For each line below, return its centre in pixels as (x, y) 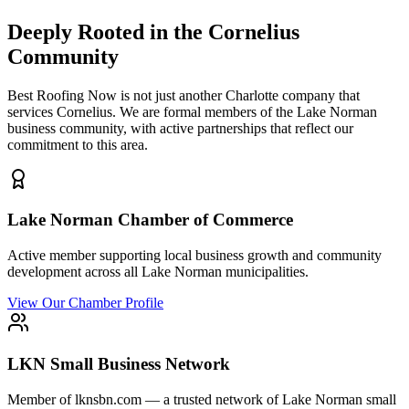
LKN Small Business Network (119, 363)
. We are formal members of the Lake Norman (245, 111)
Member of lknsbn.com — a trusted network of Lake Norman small (202, 399)
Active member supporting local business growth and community (194, 256)
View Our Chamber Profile (85, 303)
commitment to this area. (78, 144)
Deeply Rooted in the (108, 31)
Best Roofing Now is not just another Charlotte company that (184, 95)
